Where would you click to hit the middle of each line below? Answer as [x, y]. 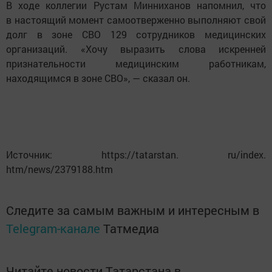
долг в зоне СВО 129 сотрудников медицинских [136, 34]
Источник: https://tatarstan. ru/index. [136, 154]
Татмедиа [131, 228]
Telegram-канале [53, 228]
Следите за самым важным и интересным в [133, 210]
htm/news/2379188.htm [59, 169]
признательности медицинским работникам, [136, 63]
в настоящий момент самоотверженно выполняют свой [136, 19]
